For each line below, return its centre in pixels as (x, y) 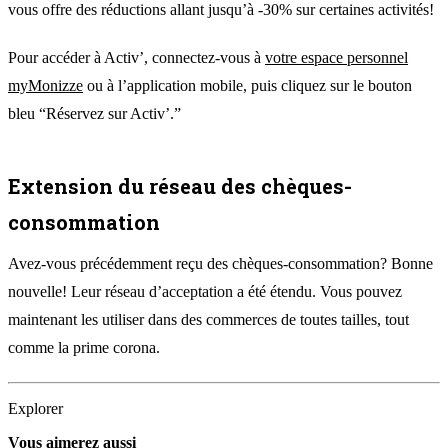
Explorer (35, 408)
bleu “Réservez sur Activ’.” (94, 113)
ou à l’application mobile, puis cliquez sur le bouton (247, 85)
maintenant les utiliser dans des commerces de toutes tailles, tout (208, 319)
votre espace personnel (336, 57)
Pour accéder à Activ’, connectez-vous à (136, 57)
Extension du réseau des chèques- (180, 185)
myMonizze (45, 85)
